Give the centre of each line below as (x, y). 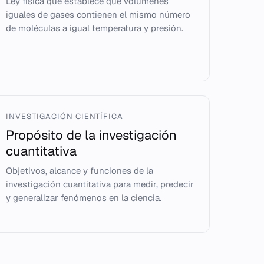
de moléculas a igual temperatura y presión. (95, 28)
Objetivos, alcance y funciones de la (80, 171)
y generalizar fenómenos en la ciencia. (84, 198)
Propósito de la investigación (92, 135)
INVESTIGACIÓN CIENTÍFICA (65, 116)
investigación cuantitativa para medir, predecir (100, 184)
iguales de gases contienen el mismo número (98, 14)
